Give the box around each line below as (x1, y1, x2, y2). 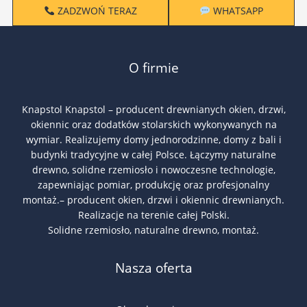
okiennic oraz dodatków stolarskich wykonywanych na (30, 117, 277, 131)
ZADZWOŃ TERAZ (54, 3, 137, 17)
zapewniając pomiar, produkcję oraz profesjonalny (38, 177, 269, 191)
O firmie (128, 59, 179, 77)
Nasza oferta (114, 259, 193, 278)
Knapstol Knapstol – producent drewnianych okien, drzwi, (21, 102, 286, 116)
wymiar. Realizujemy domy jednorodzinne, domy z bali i (25, 132, 282, 146)
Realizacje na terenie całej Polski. (77, 208, 230, 221)
